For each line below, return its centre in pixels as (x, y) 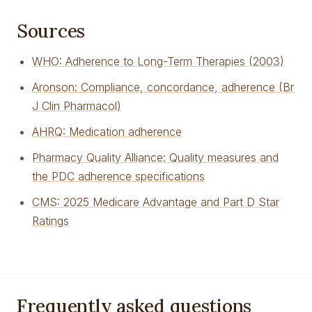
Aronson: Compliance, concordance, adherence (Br (163, 87)
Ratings (50, 221)
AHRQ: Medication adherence (107, 132)
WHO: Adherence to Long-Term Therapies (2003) (158, 61)
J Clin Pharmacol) (77, 106)
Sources (51, 31)
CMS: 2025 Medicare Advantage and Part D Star (156, 202)
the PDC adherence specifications (118, 176)
